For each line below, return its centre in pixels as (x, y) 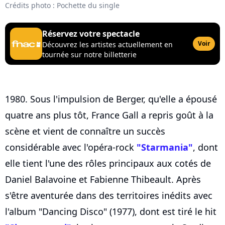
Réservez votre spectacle (91, 34)
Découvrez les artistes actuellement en (107, 45)
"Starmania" (165, 147)
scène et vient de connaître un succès (85, 131)
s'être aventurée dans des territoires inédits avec (109, 196)
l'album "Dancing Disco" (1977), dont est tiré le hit (111, 212)
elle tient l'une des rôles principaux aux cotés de (108, 163)
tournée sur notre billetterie (89, 55)
